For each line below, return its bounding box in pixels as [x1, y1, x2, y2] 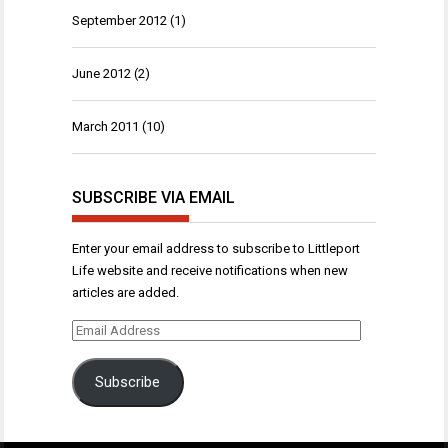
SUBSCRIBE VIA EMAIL [72, 187, 235, 207]
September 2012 [72, 13, 167, 28]
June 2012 [72, 66, 131, 81]
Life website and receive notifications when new [72, 262, 348, 278]
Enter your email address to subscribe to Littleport [72, 240, 360, 256]
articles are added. [72, 284, 179, 300]
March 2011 [72, 119, 139, 134]
